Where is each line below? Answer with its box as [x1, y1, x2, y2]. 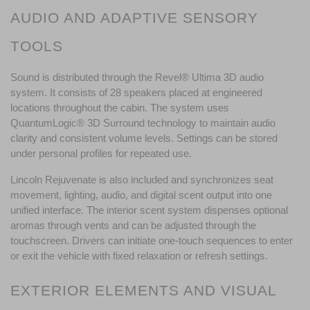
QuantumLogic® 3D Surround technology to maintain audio [10, 117, 275, 129]
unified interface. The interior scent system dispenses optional [10, 204, 288, 216]
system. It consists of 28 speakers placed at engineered [10, 86, 262, 98]
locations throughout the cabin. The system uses [10, 102, 229, 113]
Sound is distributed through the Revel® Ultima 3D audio [10, 71, 264, 83]
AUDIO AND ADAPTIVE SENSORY [10, 9, 258, 26]
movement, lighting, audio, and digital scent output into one [10, 189, 272, 201]
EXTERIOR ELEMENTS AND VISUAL [10, 282, 276, 299]
